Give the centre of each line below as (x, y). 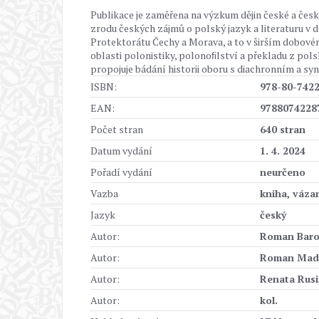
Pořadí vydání (121, 172)
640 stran (283, 129)
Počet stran (117, 129)
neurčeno (283, 172)
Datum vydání (121, 151)
